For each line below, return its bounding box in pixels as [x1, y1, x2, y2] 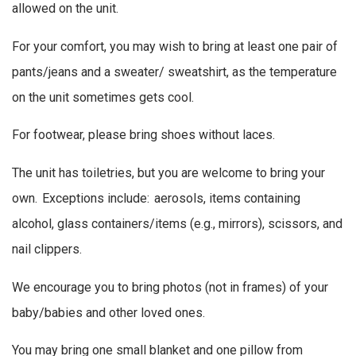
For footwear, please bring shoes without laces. [12, 127, 286, 143]
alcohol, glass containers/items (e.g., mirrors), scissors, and [12, 215, 342, 231]
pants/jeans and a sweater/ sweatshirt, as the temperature [12, 64, 337, 79]
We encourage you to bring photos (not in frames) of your [12, 279, 328, 295]
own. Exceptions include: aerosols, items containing [12, 190, 300, 206]
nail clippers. [12, 241, 85, 257]
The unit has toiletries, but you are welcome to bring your [12, 164, 325, 180]
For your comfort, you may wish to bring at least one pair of [12, 38, 338, 54]
